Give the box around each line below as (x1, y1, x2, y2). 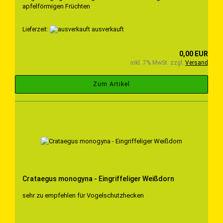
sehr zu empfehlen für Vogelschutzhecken (22, 192, 144, 200)
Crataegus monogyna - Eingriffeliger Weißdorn (22, 175, 174, 183)
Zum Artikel (93, 81, 130, 88)
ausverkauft (90, 25, 124, 33)
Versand (185, 59, 208, 67)
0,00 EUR (179, 50, 208, 58)
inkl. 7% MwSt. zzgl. (130, 59, 185, 67)
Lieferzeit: (22, 25, 50, 33)
